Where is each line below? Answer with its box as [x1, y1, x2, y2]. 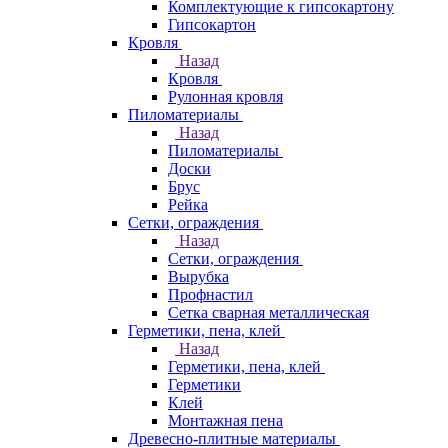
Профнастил [168, 286, 253, 303]
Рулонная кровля [168, 88, 283, 105]
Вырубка [168, 268, 229, 285]
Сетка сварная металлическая [168, 304, 369, 321]
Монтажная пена [168, 412, 283, 429]
